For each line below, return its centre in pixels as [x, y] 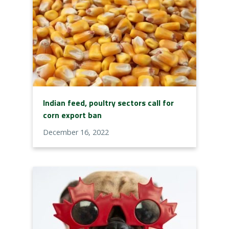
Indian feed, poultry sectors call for [108, 103]
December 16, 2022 [76, 132]
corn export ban [72, 115]
